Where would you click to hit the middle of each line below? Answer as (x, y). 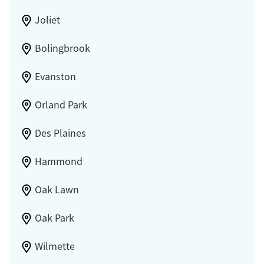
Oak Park (54, 218)
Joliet (47, 20)
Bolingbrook (62, 49)
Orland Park (61, 105)
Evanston (55, 77)
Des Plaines (60, 133)
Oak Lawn (57, 190)
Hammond (58, 162)
